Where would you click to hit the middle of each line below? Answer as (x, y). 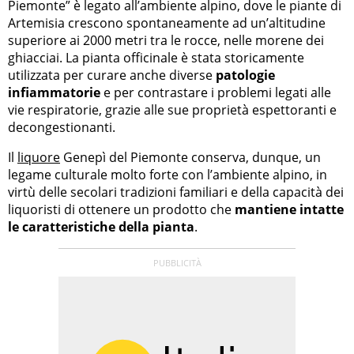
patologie (245, 75)
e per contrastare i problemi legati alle (216, 93)
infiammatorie (54, 93)
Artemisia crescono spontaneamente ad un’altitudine (167, 23)
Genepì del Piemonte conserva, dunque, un (190, 158)
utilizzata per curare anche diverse (112, 75)
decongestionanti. (62, 128)
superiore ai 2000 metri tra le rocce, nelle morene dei (166, 41)
